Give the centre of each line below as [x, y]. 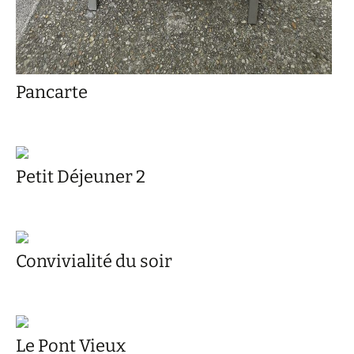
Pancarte [52, 92]
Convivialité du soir [94, 262]
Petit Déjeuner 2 [81, 177]
